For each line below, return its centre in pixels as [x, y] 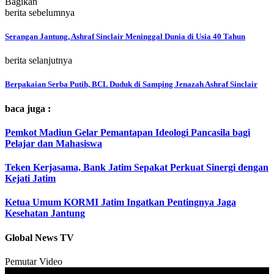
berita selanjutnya [39, 61]
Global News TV [39, 237]
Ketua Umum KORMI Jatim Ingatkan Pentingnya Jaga [120, 202]
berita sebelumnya [40, 12]
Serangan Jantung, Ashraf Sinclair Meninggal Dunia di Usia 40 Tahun [125, 36]
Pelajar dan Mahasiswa [54, 143]
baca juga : [28, 108]
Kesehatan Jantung [45, 213]
